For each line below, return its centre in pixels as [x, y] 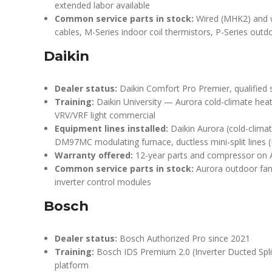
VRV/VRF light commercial [105, 115]
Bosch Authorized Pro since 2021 [184, 238]
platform [72, 265]
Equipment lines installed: [111, 128]
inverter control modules [103, 182]
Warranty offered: [94, 155]
